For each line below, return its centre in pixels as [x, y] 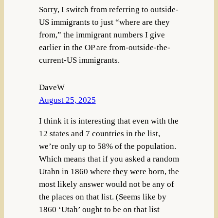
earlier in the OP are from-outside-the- [104, 48]
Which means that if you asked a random [109, 159]
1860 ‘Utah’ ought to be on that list [99, 210]
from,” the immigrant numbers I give [102, 35]
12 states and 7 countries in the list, [99, 134]
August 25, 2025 [67, 100]
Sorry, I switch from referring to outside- [109, 10]
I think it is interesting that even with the [109, 121]
